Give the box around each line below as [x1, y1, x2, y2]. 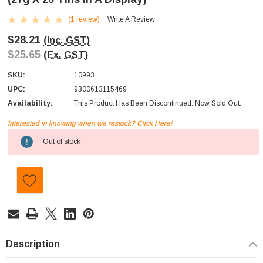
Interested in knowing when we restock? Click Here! [8, 119, 172, 128]
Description [6, 239, 60, 249]
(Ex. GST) [43, 49, 88, 60]
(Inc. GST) [43, 35, 90, 46]
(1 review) [68, 15, 100, 23]
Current [8, 130, 35, 139]
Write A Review [107, 15, 155, 24]
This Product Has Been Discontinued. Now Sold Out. [74, 99, 241, 108]
